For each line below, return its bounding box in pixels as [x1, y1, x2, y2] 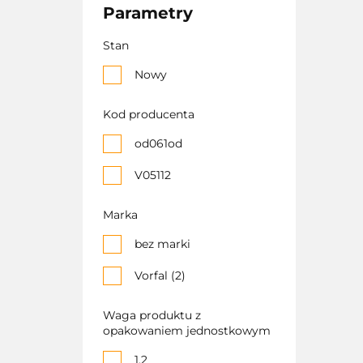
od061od [135, 136, 182, 151]
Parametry [103, 3, 193, 23]
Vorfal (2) [135, 268, 186, 283]
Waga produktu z [103, 308, 201, 322]
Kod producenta [103, 107, 194, 122]
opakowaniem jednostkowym [103, 323, 271, 338]
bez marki [135, 237, 190, 251]
